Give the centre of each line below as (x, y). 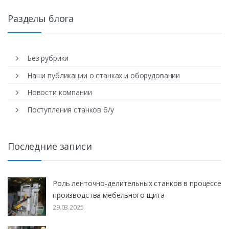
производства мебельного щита (109, 195)
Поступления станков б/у (70, 110)
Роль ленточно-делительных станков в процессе (137, 183)
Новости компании (59, 93)
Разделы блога (41, 19)
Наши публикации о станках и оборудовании (104, 75)
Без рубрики (48, 58)
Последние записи (50, 146)
